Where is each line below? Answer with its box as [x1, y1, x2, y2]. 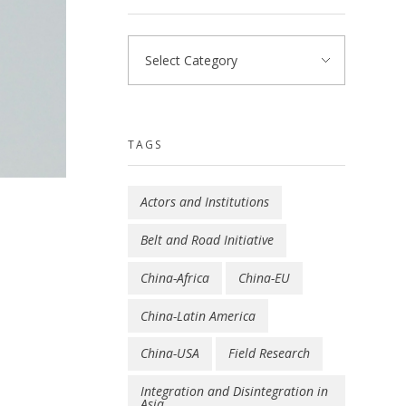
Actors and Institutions [140, 193, 269, 211]
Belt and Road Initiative [140, 231, 274, 249]
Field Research [228, 344, 310, 362]
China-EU [238, 269, 290, 286]
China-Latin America [140, 306, 256, 324]
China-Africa [140, 269, 209, 286]
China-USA [140, 344, 199, 362]
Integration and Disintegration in [140, 382, 328, 401]
